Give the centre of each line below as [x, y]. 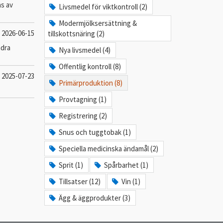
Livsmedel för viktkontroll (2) [103, 7]
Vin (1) [131, 181]
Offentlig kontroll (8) [90, 66]
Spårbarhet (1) [126, 165]
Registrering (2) [83, 116]
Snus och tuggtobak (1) [95, 132]
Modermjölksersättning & [98, 23]
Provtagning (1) [83, 99]
